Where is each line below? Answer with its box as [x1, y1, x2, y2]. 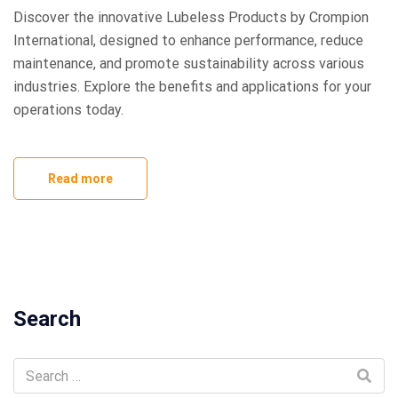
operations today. [13, 101, 123, 119]
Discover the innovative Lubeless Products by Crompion [13, 9, 369, 27]
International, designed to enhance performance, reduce [13, 32, 363, 50]
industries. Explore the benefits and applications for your [13, 78, 371, 96]
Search [13, 306, 81, 332]
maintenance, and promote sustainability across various [13, 55, 364, 73]
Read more [48, 171, 113, 187]
